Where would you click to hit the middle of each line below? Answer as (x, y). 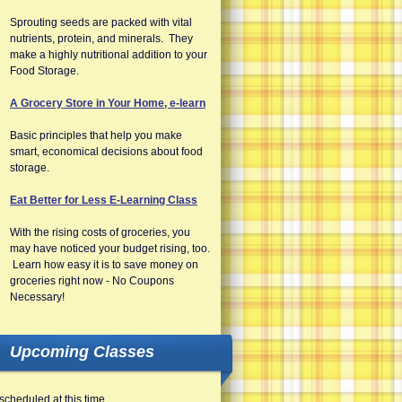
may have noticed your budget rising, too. (110, 249)
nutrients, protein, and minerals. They (101, 39)
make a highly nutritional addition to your (109, 55)
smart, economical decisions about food (106, 152)
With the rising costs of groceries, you (100, 232)
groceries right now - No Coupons (92, 281)
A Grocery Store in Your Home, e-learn (108, 103)
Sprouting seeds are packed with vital (101, 22)
